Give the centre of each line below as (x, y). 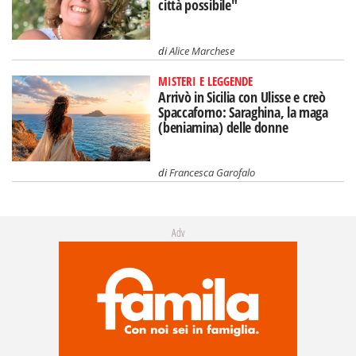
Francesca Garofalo (213, 173)
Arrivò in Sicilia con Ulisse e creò (242, 97)
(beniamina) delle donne (223, 127)
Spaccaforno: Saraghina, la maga (243, 112)
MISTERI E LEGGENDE (206, 81)
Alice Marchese (202, 50)
